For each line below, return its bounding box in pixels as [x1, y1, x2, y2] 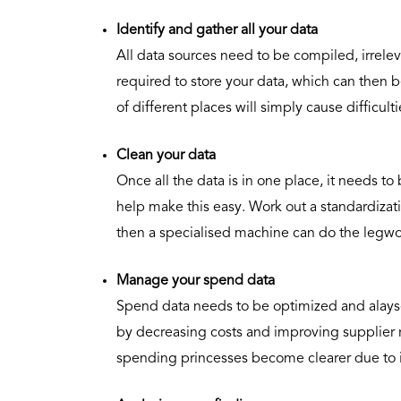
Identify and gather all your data [116, 22, 318, 38]
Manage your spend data [116, 273, 275, 288]
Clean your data [116, 148, 216, 163]
